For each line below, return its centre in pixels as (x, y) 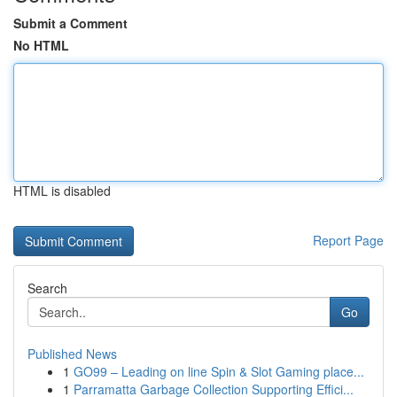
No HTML (41, 45)
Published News (72, 354)
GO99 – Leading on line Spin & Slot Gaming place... (219, 371)
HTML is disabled (62, 191)
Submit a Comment (70, 23)
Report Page (348, 240)
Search (47, 288)
